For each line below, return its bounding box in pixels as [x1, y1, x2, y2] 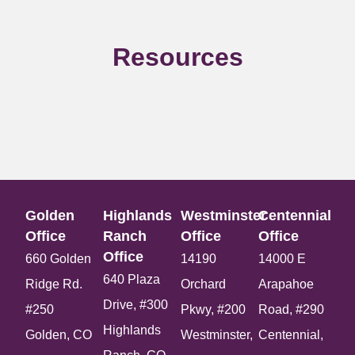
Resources [112, 42, 243, 71]
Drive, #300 [103, 297, 168, 311]
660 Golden [25, 251, 91, 265]
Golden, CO [25, 327, 92, 342]
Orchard [181, 277, 226, 291]
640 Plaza [103, 272, 160, 286]
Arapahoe [258, 277, 314, 291]
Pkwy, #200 [181, 302, 246, 316]
